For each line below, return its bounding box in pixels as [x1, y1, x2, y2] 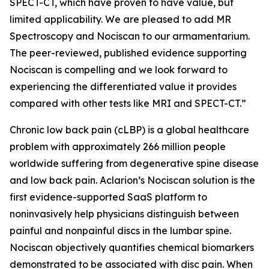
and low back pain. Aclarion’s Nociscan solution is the [10, 174, 255, 186]
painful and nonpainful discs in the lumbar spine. [10, 224, 231, 237]
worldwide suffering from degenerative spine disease [10, 157, 259, 169]
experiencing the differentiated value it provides [10, 80, 237, 92]
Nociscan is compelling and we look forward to [10, 63, 228, 76]
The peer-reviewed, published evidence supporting [10, 46, 247, 59]
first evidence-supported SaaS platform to [10, 190, 207, 203]
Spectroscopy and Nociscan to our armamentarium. [10, 29, 250, 42]
